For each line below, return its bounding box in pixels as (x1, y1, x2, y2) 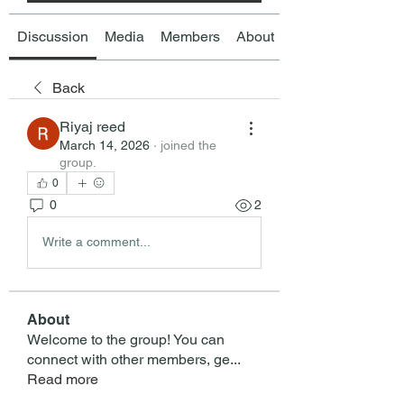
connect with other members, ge (27, 350, 230, 368)
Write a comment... (42, 234, 151, 250)
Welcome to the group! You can (27, 330, 225, 348)
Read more (27, 370, 98, 388)
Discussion (17, 27, 88, 45)
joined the (161, 137, 216, 152)
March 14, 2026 (60, 137, 150, 152)
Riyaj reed (60, 117, 125, 135)
